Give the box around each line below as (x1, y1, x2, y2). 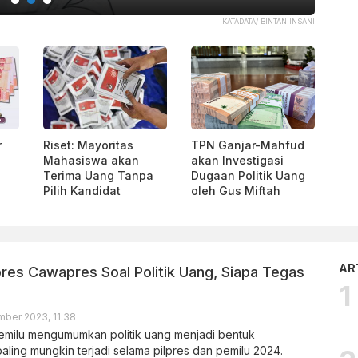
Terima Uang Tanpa (43, 168, 153, 182)
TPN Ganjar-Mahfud (191, 137, 304, 152)
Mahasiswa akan (43, 153, 139, 167)
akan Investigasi (191, 153, 284, 167)
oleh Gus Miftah (191, 183, 280, 197)
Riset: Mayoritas (43, 137, 133, 152)
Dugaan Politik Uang (191, 168, 305, 182)
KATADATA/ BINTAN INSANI (222, 17, 315, 26)
